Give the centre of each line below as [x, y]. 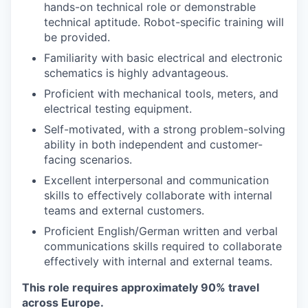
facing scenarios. [88, 159]
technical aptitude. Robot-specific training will [164, 22]
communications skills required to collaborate [163, 246]
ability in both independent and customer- [153, 144]
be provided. [77, 37]
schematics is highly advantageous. [136, 73]
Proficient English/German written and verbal [161, 231]
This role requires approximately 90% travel [141, 287]
